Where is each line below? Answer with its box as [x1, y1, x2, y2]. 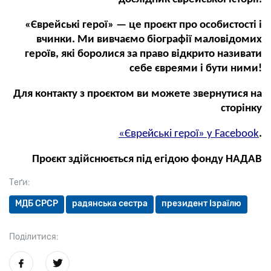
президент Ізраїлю [162, 198, 241, 209]
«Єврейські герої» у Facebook [119, 128, 259, 140]
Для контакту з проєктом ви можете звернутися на [13, 88, 262, 100]
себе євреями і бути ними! [129, 63, 262, 75]
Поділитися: [9, 232, 59, 243]
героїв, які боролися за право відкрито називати [25, 48, 262, 60]
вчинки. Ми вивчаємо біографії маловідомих [36, 34, 262, 46]
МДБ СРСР [15, 198, 58, 209]
